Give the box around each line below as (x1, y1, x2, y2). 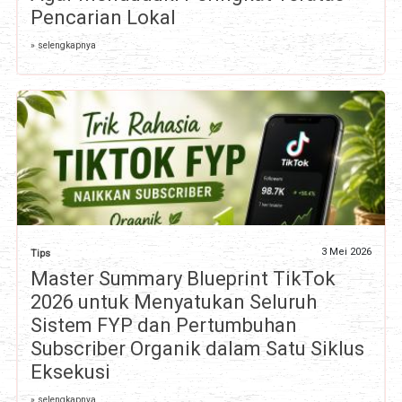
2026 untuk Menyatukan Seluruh (30, 291, 317, 314)
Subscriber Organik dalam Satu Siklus (30, 337, 364, 361)
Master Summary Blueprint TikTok (30, 267, 336, 291)
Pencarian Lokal (30, 6, 176, 30)
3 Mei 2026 (321, 246, 372, 258)
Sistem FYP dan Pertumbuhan (30, 314, 297, 337)
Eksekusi (30, 361, 110, 384)
